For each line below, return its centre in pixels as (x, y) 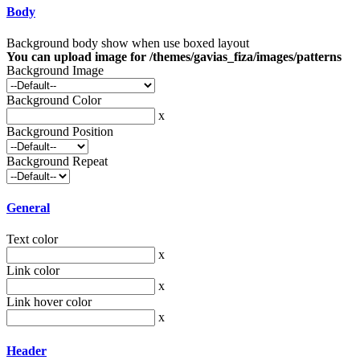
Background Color (54, 100)
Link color (33, 271)
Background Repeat (57, 161)
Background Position (60, 131)
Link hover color (49, 302)
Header (27, 350)
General (28, 208)
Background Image (55, 70)
